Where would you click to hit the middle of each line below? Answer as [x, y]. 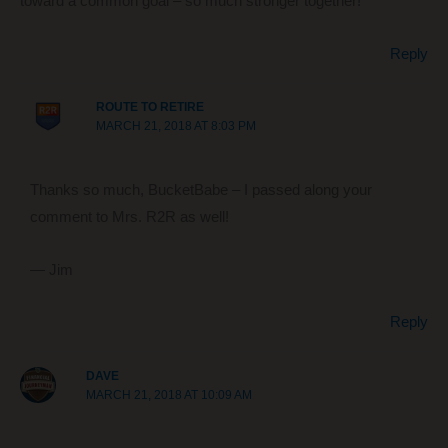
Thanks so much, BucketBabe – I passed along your [200, 190]
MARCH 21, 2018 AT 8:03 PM [175, 126]
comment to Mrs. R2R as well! [129, 217]
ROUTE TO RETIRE [149, 107]
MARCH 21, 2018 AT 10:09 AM [169, 394]
